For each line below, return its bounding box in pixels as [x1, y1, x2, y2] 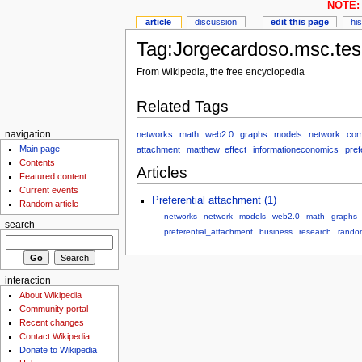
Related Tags [136, 98, 229, 116]
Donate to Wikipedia [19, 345, 98, 356]
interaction [4, 275, 51, 285]
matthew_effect [186, 144, 246, 154]
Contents [19, 158, 56, 168]
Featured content [19, 171, 87, 182]
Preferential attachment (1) [151, 195, 276, 207]
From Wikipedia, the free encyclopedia [136, 65, 305, 77]
